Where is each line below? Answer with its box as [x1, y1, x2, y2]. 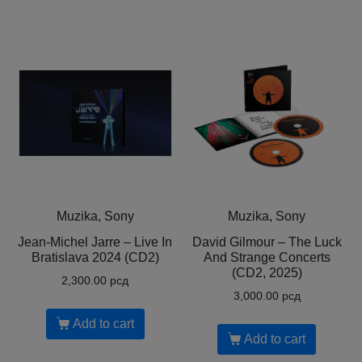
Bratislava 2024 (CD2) [31, 250, 159, 264]
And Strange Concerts [203, 250, 330, 264]
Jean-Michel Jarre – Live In [18, 234, 173, 249]
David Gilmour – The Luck [192, 234, 342, 249]
